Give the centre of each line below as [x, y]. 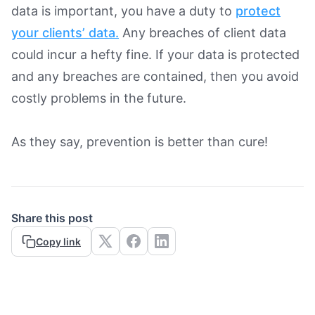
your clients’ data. [65, 32]
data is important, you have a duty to [123, 11]
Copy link [58, 241]
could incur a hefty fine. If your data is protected [155, 54]
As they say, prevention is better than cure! [140, 141]
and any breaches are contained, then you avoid [155, 76]
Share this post [52, 218]
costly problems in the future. [101, 98]
